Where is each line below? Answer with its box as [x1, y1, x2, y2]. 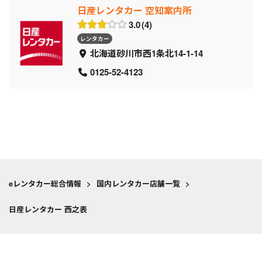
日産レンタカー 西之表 [9, 204, 87, 215]
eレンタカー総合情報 [9, 178, 81, 189]
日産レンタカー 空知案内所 [77, 4, 192, 18]
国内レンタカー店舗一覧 [96, 178, 180, 189]
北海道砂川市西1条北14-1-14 [89, 47, 203, 60]
